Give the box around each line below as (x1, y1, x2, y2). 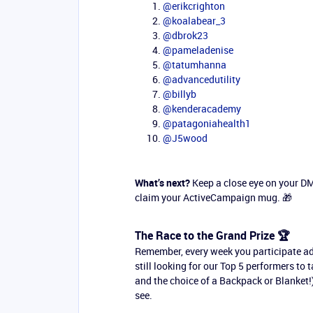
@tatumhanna (163, 58, 226, 71)
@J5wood (163, 131, 208, 145)
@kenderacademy (163, 102, 241, 115)
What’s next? (135, 176, 190, 189)
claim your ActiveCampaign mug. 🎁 (135, 191, 292, 204)
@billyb (163, 87, 196, 101)
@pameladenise (163, 43, 233, 57)
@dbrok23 (163, 29, 208, 42)
